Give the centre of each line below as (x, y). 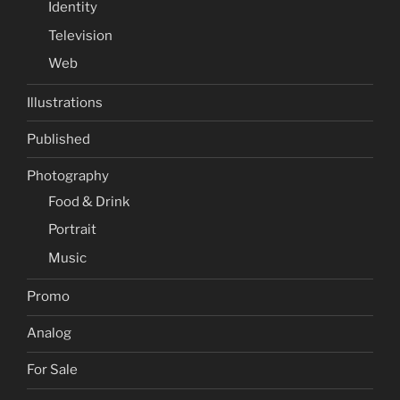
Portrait (72, 230)
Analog (49, 333)
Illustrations (65, 102)
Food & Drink (89, 201)
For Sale (52, 370)
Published (58, 139)
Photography (68, 175)
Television (80, 35)
